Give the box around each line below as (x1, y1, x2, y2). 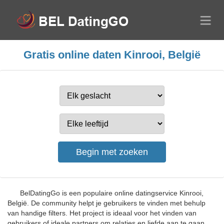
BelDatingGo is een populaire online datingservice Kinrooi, (20, 189, 203, 197)
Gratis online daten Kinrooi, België (23, 48, 200, 61)
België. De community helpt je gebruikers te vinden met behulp (7, 199, 205, 207)
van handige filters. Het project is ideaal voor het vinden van (7, 209, 196, 217)
